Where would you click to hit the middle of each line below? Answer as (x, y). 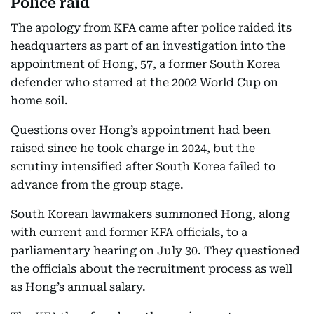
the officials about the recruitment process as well (151, 269)
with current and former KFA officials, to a (129, 233)
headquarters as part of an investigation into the (148, 46)
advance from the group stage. (97, 185)
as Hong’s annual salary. (78, 287)
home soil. (39, 101)
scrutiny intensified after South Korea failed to (143, 167)
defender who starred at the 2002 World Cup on (144, 83)
